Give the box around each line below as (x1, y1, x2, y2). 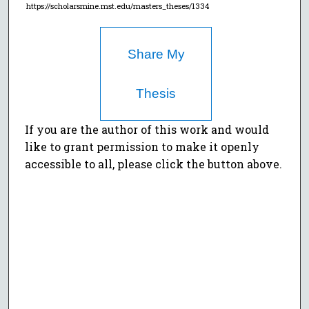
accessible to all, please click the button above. (25, 157, 283, 172)
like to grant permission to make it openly (25, 139, 260, 154)
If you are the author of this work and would (25, 122, 270, 137)
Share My (127, 47, 185, 62)
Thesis (136, 86, 177, 101)
